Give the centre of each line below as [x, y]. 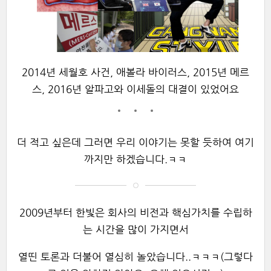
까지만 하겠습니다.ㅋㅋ [135, 160]
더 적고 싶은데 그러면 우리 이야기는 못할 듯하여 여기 [135, 143]
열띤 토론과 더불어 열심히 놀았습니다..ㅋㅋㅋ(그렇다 [135, 257]
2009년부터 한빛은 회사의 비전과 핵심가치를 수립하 [135, 213]
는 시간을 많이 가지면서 [135, 230]
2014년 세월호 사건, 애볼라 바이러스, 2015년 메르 [135, 73]
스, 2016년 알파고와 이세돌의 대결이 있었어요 [135, 90]
